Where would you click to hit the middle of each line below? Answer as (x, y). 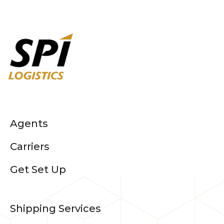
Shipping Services (55, 209)
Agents (29, 124)
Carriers (30, 147)
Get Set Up (38, 170)
